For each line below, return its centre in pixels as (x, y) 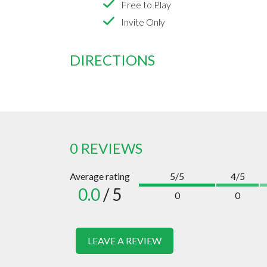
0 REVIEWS (106, 148)
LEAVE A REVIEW (125, 241)
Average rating (100, 176)
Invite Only (143, 22)
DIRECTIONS (112, 60)
